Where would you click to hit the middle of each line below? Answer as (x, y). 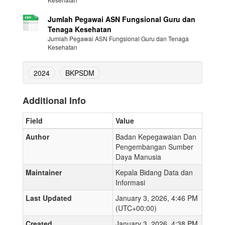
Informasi (130, 182)
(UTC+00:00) (136, 208)
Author (37, 137)
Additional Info (54, 100)
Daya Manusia (138, 157)
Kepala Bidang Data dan (154, 172)
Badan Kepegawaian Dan (156, 137)
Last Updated (49, 198)
